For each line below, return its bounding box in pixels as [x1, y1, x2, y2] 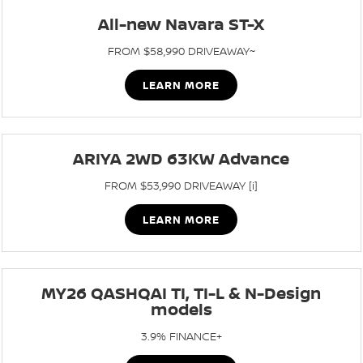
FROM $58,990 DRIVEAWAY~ [107, 43, 255, 58]
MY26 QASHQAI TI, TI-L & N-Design [41, 282, 322, 304]
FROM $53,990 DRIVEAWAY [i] [105, 177, 258, 193]
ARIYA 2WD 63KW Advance [73, 147, 290, 169]
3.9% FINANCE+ [140, 328, 222, 344]
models [150, 298, 212, 320]
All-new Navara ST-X [98, 13, 265, 35]
